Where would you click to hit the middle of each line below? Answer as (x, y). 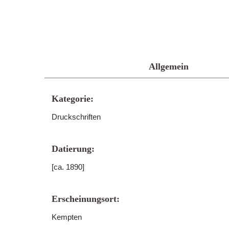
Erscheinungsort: (86, 199)
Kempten (67, 217)
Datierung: (73, 149)
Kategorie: (73, 99)
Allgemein (168, 66)
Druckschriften (76, 117)
